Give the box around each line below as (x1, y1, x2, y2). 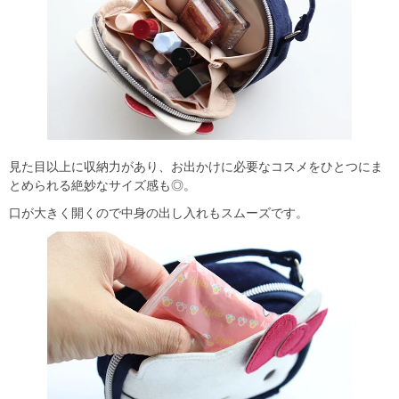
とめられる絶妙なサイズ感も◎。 (9, 178, 196, 193)
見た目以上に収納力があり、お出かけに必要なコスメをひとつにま (9, 159, 383, 175)
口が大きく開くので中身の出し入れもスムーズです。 (9, 206, 308, 221)
